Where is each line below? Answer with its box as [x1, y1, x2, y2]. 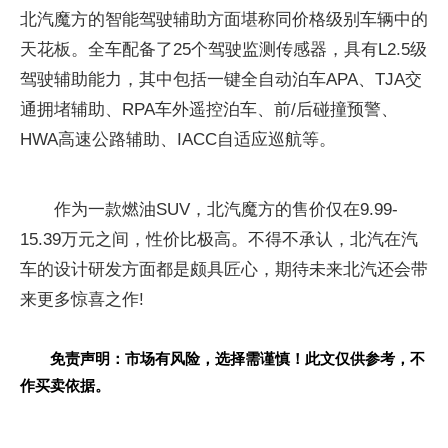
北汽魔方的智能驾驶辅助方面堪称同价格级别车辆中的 [20, 10, 428, 29]
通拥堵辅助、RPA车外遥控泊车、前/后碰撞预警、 [20, 100, 398, 119]
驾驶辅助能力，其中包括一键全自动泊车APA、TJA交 [20, 70, 422, 89]
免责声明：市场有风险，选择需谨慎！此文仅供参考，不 [50, 350, 425, 367]
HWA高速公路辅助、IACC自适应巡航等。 [20, 130, 336, 149]
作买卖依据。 [20, 377, 110, 394]
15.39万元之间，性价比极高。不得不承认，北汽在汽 [20, 230, 418, 249]
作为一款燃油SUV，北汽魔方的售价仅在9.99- [54, 200, 398, 219]
